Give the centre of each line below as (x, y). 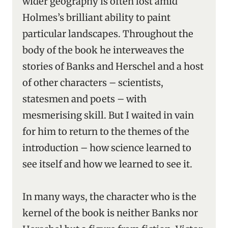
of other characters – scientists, (93, 83)
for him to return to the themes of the (106, 132)
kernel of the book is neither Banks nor (110, 213)
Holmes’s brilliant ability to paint (96, 18)
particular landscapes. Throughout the (108, 34)
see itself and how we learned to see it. (107, 164)
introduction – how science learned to (107, 148)
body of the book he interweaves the (103, 50)
